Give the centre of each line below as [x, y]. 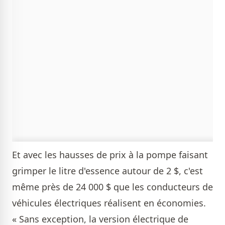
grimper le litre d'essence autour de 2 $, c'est [107, 171]
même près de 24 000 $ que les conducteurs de [113, 187]
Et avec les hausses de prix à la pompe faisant [110, 155]
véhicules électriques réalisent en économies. [110, 203]
